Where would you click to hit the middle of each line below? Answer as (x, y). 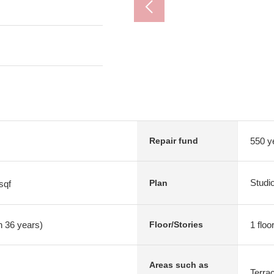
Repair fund (174, 141)
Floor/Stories (176, 224)
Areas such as (179, 265)
